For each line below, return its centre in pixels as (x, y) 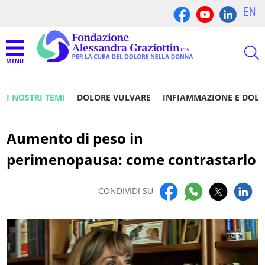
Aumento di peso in (75, 138)
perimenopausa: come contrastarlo (132, 160)
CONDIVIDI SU (125, 191)
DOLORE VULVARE (114, 98)
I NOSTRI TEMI (36, 98)
